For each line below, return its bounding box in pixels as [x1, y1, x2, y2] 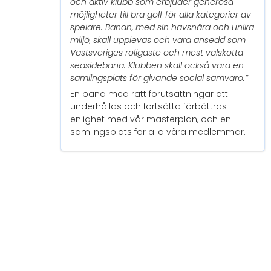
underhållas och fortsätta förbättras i [70, 100, 231, 113]
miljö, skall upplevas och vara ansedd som [70, 34, 246, 47]
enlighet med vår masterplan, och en [70, 113, 231, 126]
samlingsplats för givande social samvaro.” [70, 72, 248, 85]
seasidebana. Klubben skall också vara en [70, 59, 244, 72]
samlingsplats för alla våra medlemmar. [70, 126, 246, 139]
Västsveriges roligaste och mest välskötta [70, 47, 243, 59]
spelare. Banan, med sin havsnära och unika [70, 21, 254, 34]
